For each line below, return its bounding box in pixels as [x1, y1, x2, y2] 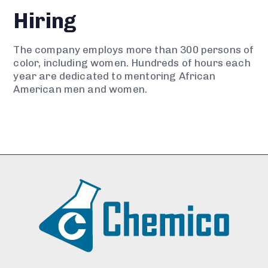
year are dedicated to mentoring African [13, 70, 216, 83]
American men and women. [13, 83, 148, 96]
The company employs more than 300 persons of [13, 44, 254, 56]
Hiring [13, 8, 77, 34]
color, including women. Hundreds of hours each [13, 57, 251, 69]
